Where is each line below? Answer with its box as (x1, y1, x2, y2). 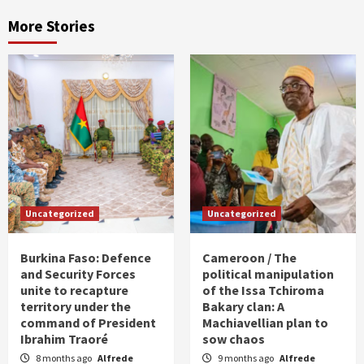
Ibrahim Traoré (20, 331, 108, 348)
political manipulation (202, 266, 334, 283)
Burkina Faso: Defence (20, 249, 151, 266)
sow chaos (202, 331, 265, 348)
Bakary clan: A (202, 298, 284, 315)
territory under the (20, 298, 131, 315)
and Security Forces (20, 266, 136, 283)
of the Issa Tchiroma (202, 282, 324, 299)
